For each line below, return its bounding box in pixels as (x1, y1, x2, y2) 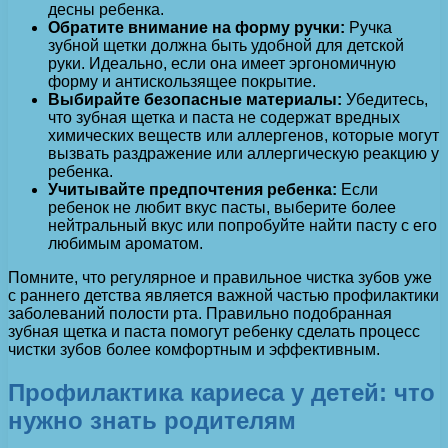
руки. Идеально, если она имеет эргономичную (48, 54, 396, 72)
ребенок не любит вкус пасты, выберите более (48, 198, 396, 216)
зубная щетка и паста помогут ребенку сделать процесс (8, 322, 420, 340)
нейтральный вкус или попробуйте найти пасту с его (48, 216, 437, 234)
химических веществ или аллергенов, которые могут (48, 126, 439, 144)
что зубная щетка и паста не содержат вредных (48, 108, 400, 126)
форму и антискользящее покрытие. (48, 72, 316, 90)
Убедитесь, (342, 90, 428, 108)
